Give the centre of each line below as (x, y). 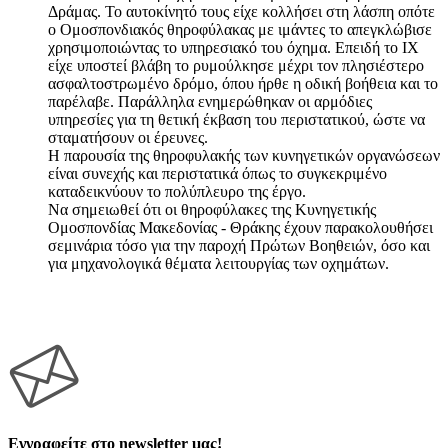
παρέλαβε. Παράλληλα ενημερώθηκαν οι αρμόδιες (210, 101)
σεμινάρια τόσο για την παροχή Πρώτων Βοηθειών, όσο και (239, 245)
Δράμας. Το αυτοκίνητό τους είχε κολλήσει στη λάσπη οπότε (241, 11)
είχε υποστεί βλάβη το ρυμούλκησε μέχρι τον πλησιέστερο (236, 65)
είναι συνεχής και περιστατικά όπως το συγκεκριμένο (217, 173)
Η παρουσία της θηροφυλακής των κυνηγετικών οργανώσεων (244, 155)
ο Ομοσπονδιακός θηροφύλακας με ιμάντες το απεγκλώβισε (240, 29)
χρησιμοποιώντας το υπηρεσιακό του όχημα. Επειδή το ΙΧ (233, 47)
